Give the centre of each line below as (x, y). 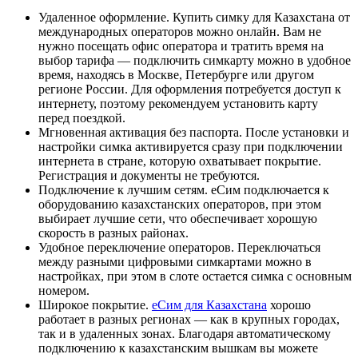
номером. (64, 290)
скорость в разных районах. (113, 233)
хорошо (289, 304)
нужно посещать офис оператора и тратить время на (181, 46)
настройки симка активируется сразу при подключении (191, 146)
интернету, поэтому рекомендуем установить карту (178, 103)
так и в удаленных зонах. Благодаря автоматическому (185, 333)
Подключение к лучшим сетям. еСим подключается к (184, 189)
